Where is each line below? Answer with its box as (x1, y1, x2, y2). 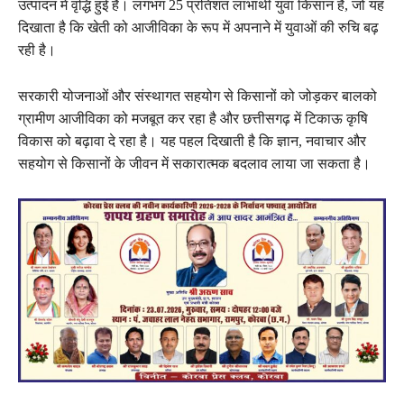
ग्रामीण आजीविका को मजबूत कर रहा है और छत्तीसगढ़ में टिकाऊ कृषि (18, 110, 368, 126)
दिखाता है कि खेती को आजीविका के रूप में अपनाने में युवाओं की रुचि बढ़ (18, 19, 379, 35)
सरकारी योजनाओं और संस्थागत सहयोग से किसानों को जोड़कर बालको (18, 87, 377, 104)
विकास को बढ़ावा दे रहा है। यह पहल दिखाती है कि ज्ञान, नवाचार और (18, 133, 366, 149)
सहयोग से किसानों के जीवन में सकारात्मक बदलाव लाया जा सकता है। (18, 155, 371, 171)
